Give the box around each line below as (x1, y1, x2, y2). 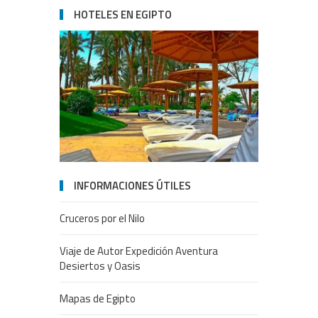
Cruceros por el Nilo (60, 209, 145, 226)
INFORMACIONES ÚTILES (74, 177, 191, 194)
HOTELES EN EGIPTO (74, 6, 172, 23)
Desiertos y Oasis (60, 257, 141, 274)
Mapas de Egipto (60, 290, 136, 307)
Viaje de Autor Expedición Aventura (60, 242, 218, 259)
